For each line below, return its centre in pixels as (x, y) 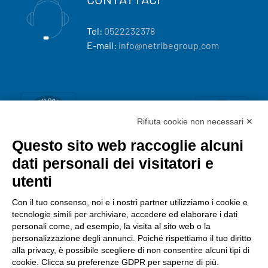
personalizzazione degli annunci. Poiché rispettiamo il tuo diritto (132, 238)
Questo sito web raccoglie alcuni (128, 145)
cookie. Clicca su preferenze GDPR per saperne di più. (115, 262)
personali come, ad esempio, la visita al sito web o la (111, 226)
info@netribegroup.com (169, 45)
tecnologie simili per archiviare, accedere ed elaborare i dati (125, 214)
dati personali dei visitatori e (113, 163)
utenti (32, 181)
